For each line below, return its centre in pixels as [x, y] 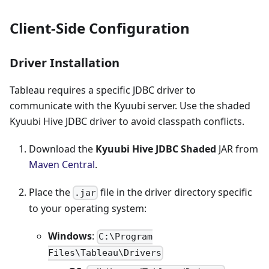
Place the [51, 192]
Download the [62, 149]
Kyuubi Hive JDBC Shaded [156, 149]
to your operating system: [88, 209]
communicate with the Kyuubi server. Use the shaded [130, 105]
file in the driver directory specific [175, 192]
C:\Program [126, 237]
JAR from [237, 149]
